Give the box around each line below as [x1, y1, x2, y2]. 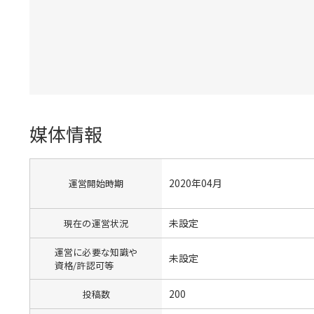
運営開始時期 [68, 177, 124, 190]
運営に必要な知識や [55, 245, 138, 259]
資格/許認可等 [55, 258, 114, 272]
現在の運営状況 [64, 216, 129, 230]
